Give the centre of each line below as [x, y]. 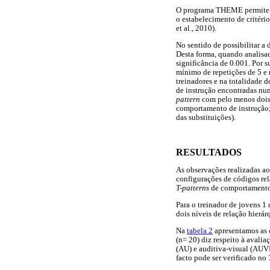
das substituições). [206, 117]
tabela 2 [200, 231]
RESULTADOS [209, 152]
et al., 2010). [196, 29]
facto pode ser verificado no [222, 258]
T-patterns [193, 188]
